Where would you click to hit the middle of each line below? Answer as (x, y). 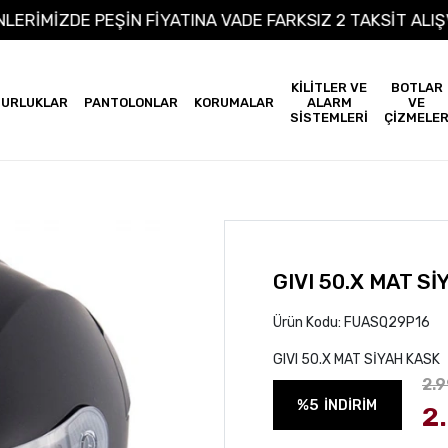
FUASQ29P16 (386, 322)
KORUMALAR (234, 102)
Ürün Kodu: (308, 322)
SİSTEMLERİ (329, 117)
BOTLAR (416, 87)
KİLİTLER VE (329, 87)
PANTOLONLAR (131, 102)
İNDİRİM (351, 405)
